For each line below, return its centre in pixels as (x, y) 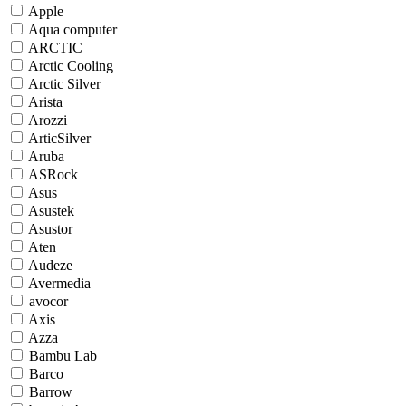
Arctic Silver (64, 83)
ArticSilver (59, 138)
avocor (48, 301)
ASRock (53, 174)
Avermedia (59, 283)
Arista (45, 101)
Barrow (51, 391)
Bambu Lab (63, 355)
